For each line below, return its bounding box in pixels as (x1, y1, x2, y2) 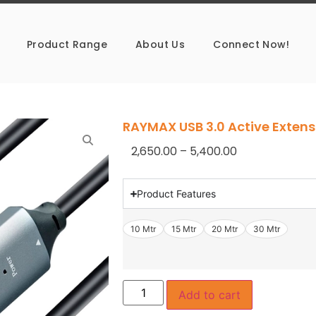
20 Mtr (212, 224, 238, 235)
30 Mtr (253, 224, 280, 235)
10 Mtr (130, 224, 156, 235)
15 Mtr (171, 224, 196, 235)
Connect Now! (213, 37, 290, 51)
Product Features (136, 188, 216, 200)
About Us (135, 37, 186, 51)
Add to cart (178, 287, 241, 302)
